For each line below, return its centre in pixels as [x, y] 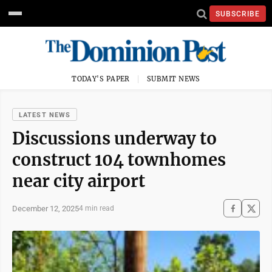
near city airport [79, 181]
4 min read [97, 208]
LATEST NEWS [45, 115]
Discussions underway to [114, 138]
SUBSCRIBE [238, 14]
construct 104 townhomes [119, 160]
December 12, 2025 [46, 208]
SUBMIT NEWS [174, 79]
